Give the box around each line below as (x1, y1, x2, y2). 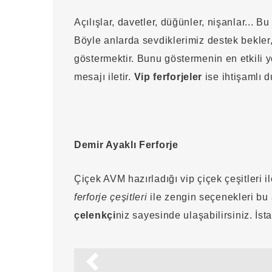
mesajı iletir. (74, 72, 134, 82)
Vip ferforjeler (134, 72, 202, 82)
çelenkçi (74, 210, 116, 220)
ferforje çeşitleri (74, 192, 148, 202)
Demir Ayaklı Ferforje (74, 140, 178, 150)
